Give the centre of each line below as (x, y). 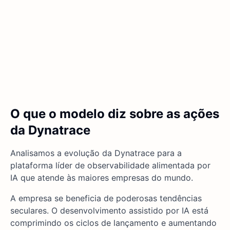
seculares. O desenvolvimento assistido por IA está (109, 211)
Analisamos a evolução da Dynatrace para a (96, 153)
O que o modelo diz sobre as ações (115, 114)
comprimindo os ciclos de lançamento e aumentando (113, 223)
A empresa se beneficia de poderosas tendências (106, 198)
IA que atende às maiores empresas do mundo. (102, 178)
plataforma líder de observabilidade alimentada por (110, 166)
